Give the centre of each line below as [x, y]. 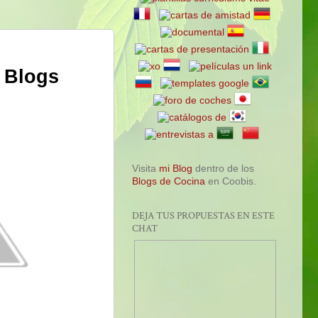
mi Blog [176, 168]
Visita [146, 168]
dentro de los [223, 168]
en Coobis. [231, 181]
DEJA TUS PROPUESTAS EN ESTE [203, 215]
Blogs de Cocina [169, 181]
